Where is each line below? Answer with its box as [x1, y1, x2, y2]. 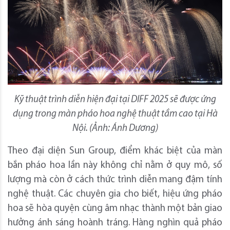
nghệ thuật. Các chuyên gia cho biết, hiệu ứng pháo [8, 189, 222, 200]
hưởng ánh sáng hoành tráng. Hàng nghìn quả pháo [8, 218, 222, 228]
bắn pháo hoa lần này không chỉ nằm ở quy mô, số [8, 161, 222, 171]
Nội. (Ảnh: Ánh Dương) [72, 124, 158, 134]
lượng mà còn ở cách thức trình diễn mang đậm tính [8, 175, 222, 185]
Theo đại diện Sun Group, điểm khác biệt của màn [8, 146, 222, 157]
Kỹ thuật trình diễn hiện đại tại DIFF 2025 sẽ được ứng [14, 95, 216, 105]
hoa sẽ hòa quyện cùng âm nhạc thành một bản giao [8, 204, 222, 214]
